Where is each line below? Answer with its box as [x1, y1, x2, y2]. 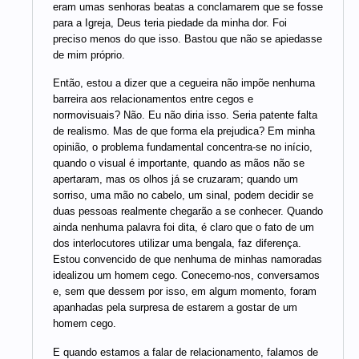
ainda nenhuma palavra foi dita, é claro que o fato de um [53, 221, 314, 234]
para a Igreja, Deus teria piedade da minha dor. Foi [53, 16, 287, 29]
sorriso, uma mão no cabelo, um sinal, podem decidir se [53, 189, 313, 202]
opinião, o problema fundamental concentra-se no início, [53, 141, 313, 154]
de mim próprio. [53, 48, 125, 61]
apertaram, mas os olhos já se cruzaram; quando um [53, 173, 298, 186]
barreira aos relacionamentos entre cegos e [53, 93, 253, 106]
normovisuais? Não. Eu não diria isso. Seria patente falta [53, 109, 317, 122]
